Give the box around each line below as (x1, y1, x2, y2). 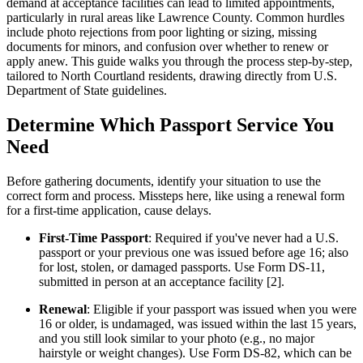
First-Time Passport (39, 231, 148, 246)
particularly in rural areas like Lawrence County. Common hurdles (6, 11, 344, 25)
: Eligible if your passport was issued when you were (87, 302, 357, 317)
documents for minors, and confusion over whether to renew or (6, 40, 328, 54)
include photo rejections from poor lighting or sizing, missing (6, 25, 317, 40)
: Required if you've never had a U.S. (148, 231, 339, 246)
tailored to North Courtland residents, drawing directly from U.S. (6, 69, 337, 83)
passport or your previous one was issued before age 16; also (39, 246, 348, 260)
